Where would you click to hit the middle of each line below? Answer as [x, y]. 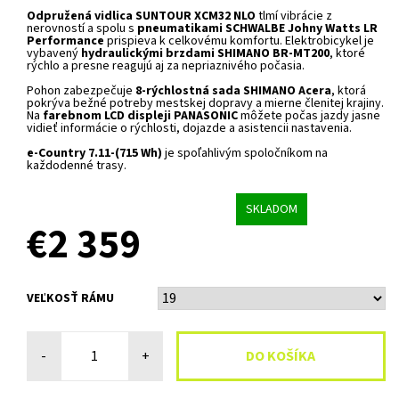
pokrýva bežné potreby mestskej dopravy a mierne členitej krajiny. [205, 104]
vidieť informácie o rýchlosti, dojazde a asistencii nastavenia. [189, 129]
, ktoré [347, 54]
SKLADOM [272, 209]
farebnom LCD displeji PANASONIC [140, 116]
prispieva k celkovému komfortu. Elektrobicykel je [240, 41]
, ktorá [349, 91]
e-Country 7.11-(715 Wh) [94, 154]
